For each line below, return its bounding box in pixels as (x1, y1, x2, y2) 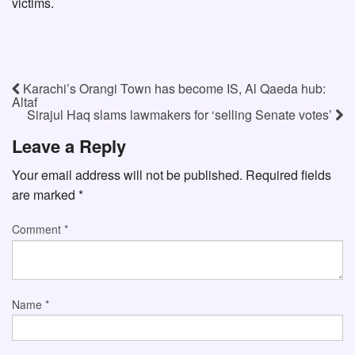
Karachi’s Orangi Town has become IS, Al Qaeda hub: (20, 78, 326, 97)
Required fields (246, 166, 331, 185)
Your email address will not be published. (12, 166, 242, 185)
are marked (12, 185, 78, 204)
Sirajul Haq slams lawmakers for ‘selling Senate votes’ (27, 105, 335, 124)
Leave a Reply (12, 133, 126, 159)
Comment (12, 221, 64, 238)
